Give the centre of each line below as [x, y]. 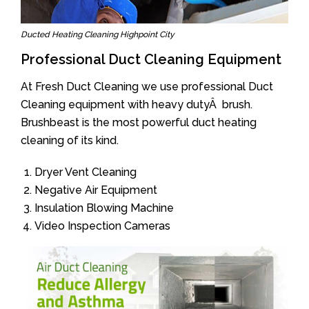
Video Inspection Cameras [102, 226]
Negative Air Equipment [96, 190]
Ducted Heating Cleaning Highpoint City [98, 34]
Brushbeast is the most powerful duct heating [139, 122]
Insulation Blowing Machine [104, 208]
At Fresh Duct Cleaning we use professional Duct [147, 87]
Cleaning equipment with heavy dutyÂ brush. [137, 104]
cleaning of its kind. [70, 140]
